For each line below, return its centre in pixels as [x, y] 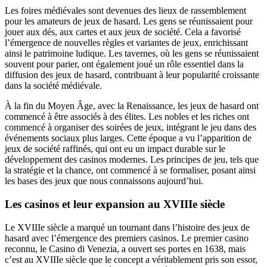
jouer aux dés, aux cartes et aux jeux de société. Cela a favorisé [123, 32]
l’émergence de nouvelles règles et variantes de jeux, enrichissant [126, 43]
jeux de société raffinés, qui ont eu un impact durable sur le [115, 149]
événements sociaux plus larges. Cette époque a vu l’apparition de [128, 138]
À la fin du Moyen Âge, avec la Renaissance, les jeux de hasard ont [132, 106]
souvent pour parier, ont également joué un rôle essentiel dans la [124, 64]
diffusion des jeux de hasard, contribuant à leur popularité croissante [132, 75]
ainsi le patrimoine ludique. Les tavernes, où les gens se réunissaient [132, 54]
